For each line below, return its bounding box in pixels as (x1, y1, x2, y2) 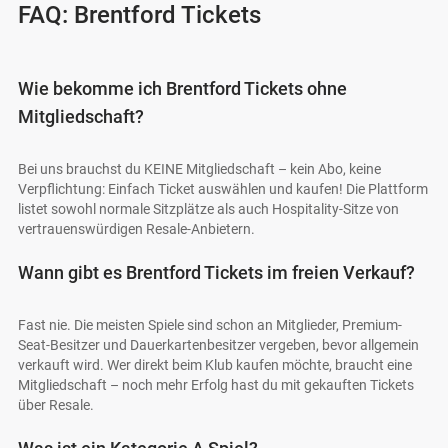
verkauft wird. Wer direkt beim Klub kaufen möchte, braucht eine (18, 357, 412, 374)
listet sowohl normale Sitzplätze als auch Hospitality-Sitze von (18, 201, 399, 218)
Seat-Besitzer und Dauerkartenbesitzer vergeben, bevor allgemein (18, 337, 419, 354)
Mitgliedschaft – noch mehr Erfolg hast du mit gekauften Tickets (18, 377, 414, 394)
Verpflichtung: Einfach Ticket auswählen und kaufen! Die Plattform (18, 181, 428, 198)
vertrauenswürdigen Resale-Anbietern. (18, 221, 255, 238)
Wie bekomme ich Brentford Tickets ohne (18, 78, 347, 100)
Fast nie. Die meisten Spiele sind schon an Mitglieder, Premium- (18, 317, 402, 334)
